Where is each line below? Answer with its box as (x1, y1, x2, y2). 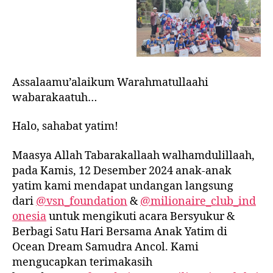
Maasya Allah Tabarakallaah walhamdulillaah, (12, 148, 255, 163)
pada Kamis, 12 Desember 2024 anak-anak (12, 163, 232, 178)
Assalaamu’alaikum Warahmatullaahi (12, 75, 208, 90)
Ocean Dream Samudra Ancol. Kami (12, 239, 199, 254)
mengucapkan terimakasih (12, 255, 152, 269)
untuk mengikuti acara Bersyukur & (46, 209, 235, 224)
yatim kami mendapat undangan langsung (12, 179, 233, 193)
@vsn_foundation (36, 194, 127, 208)
